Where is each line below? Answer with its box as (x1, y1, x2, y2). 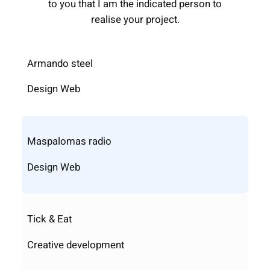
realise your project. (90, 11, 180, 27)
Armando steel (27, 55, 93, 71)
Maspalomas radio (27, 133, 111, 149)
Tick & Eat (27, 212, 72, 227)
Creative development (27, 237, 124, 253)
